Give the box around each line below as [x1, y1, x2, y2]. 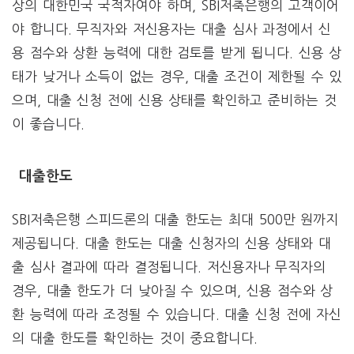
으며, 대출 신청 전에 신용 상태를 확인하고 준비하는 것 [12, 92, 337, 107]
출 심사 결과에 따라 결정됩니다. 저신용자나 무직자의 [12, 260, 326, 274]
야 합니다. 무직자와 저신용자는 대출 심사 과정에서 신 [12, 21, 331, 36]
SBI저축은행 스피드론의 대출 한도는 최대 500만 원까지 [12, 213, 339, 227]
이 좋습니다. [12, 116, 85, 130]
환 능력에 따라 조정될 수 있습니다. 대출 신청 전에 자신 [12, 307, 342, 322]
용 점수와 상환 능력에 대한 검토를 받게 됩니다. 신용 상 [12, 45, 342, 59]
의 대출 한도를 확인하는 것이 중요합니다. [12, 331, 258, 345]
